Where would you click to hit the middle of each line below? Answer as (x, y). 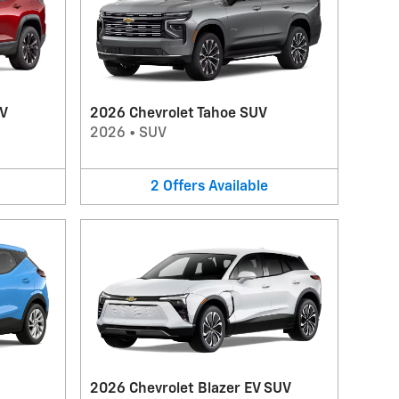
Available (238, 187)
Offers (183, 187)
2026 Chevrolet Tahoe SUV (178, 114)
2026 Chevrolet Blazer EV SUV (190, 389)
